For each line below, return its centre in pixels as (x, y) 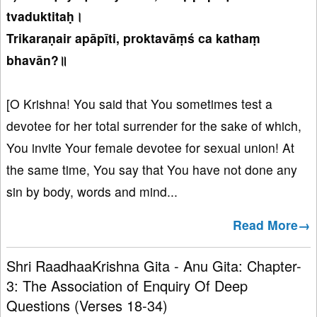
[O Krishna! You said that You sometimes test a (139, 104)
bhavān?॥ (37, 60)
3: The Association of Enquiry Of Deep (127, 286)
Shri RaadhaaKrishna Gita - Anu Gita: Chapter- (154, 266)
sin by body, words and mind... (92, 192)
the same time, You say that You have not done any (152, 170)
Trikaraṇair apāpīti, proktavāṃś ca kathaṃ (133, 38)
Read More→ (272, 225)
